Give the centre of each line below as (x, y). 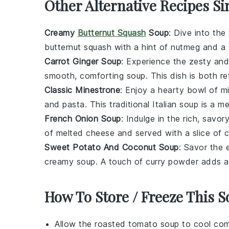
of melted (65, 133)
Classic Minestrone (82, 90)
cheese (100, 133)
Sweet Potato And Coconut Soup (112, 147)
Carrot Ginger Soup (83, 61)
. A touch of (120, 162)
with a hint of (141, 47)
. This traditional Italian (132, 104)
